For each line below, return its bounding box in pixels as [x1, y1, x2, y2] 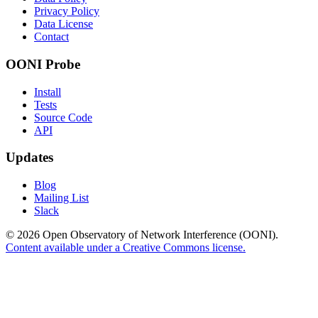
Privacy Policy [34, 5, 99, 18]
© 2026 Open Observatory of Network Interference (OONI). [6, 229, 278, 241]
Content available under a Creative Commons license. [6, 241, 246, 254]
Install [34, 85, 61, 98]
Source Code [34, 111, 92, 124]
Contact [34, 31, 69, 43]
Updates [6, 150, 53, 165]
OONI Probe [6, 57, 80, 72]
